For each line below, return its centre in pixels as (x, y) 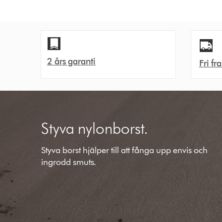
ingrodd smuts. (69, 162)
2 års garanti (72, 61)
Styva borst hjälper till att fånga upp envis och (125, 150)
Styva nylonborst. (95, 128)
